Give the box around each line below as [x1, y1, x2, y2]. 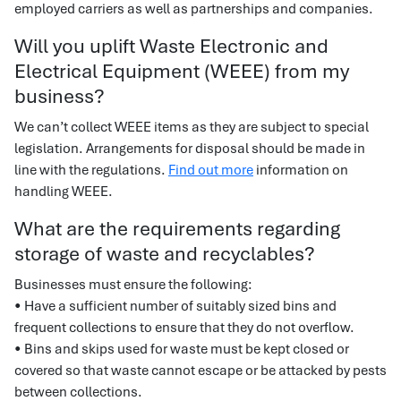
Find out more [168, 161, 253, 179]
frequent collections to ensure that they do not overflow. [14, 319, 354, 337]
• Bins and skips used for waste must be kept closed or [14, 340, 349, 358]
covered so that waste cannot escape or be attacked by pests [14, 362, 387, 380]
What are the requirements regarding [14, 216, 340, 242]
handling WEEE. [14, 183, 113, 200]
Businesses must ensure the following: [14, 276, 252, 294]
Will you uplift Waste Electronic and [14, 33, 328, 59]
